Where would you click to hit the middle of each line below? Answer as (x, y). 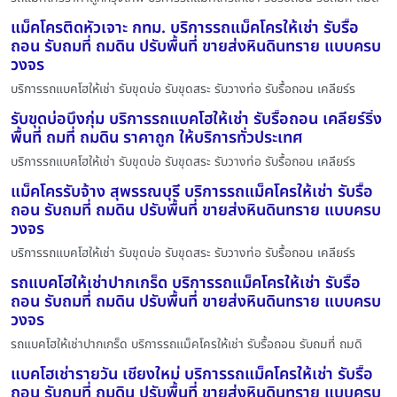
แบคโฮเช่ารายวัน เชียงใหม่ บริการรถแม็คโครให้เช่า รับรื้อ (192, 375)
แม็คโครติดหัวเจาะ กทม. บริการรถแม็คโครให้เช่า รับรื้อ (185, 28)
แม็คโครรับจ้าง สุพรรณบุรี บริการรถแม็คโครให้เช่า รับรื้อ (192, 192)
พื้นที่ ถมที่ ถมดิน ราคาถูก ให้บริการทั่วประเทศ (157, 138)
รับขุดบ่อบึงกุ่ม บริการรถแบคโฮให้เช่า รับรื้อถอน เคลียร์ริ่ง (196, 120)
